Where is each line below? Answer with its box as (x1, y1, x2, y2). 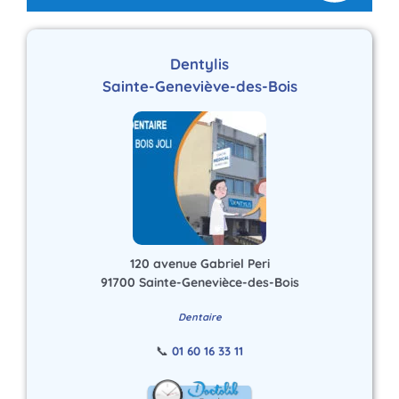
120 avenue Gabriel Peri (129, 256, 270, 273)
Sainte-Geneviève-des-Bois (102, 77, 297, 96)
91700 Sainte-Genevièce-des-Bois (100, 274, 299, 291)
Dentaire (177, 311, 222, 324)
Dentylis (170, 54, 229, 74)
